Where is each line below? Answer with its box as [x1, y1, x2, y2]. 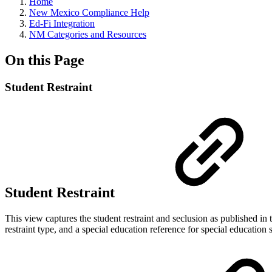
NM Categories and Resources [29, 29, 146, 39]
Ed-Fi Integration [29, 18, 95, 29]
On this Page [5, 52, 84, 68]
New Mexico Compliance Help [29, 7, 149, 18]
